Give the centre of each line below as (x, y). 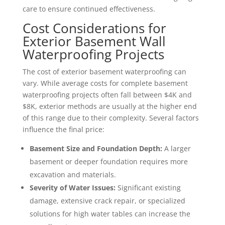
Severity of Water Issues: (72, 188)
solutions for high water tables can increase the (110, 214)
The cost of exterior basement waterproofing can (104, 72)
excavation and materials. (73, 175)
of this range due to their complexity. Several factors (110, 118)
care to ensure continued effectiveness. (89, 9)
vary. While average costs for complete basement (105, 83)
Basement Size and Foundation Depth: (96, 149)
